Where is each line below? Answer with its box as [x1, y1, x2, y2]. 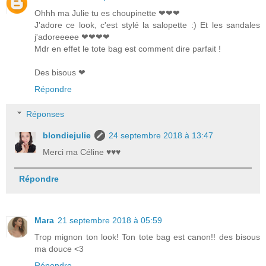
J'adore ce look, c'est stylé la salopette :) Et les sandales [34, 20, 260, 30]
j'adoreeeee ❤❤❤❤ [34, 32, 110, 42]
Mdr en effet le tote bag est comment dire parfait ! [34, 44, 221, 54]
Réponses [26, 109, 65, 119]
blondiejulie [43, 130, 91, 140]
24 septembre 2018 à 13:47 [109, 130, 214, 140]
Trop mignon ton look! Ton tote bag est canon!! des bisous [34, 232, 260, 242]
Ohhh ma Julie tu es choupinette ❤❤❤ [34, 8, 180, 18]
